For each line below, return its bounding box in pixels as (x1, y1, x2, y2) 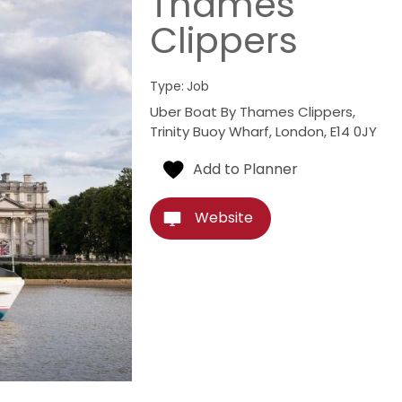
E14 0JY (330, 122, 378, 141)
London (275, 122, 325, 141)
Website (195, 207, 254, 228)
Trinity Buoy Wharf (150, 122, 270, 141)
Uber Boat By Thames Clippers (150, 102, 354, 121)
